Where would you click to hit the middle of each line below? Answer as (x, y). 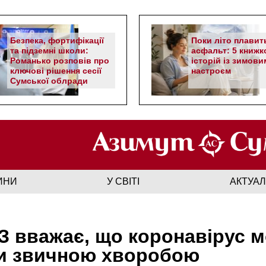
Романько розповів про (60, 61)
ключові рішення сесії (56, 71)
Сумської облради (49, 81)
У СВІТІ (123, 181)
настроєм (212, 71)
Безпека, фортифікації (57, 40)
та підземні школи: (49, 50)
